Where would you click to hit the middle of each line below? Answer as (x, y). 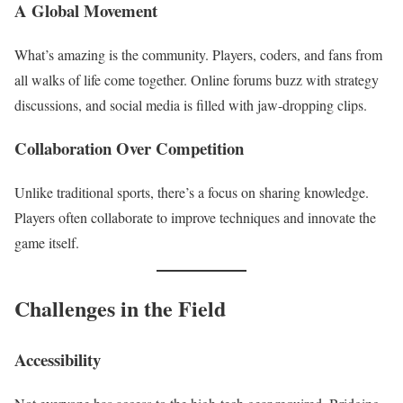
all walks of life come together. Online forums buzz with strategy (197, 79)
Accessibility (58, 359)
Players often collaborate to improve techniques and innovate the (195, 217)
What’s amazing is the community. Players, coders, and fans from (198, 54)
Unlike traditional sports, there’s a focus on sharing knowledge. (192, 192)
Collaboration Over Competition (129, 148)
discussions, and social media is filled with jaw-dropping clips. (191, 104)
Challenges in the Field (120, 308)
